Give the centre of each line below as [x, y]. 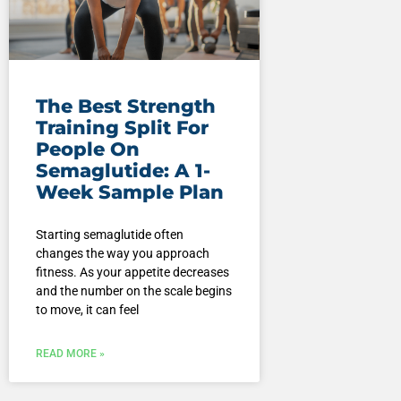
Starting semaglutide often [109, 235]
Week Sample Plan [129, 192]
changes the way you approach [122, 254]
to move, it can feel [87, 310]
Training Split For [122, 128]
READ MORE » [70, 354]
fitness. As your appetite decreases [132, 273]
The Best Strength [125, 107]
